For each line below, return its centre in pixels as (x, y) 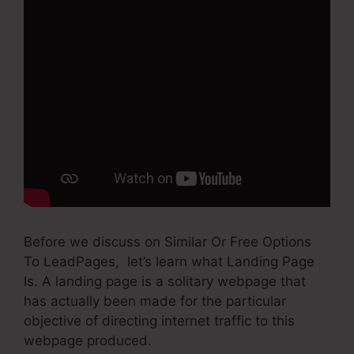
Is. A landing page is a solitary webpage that (165, 282)
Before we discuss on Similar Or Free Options (168, 242)
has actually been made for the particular (155, 301)
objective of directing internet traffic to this (159, 321)
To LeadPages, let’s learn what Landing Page (169, 262)
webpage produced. (88, 341)
